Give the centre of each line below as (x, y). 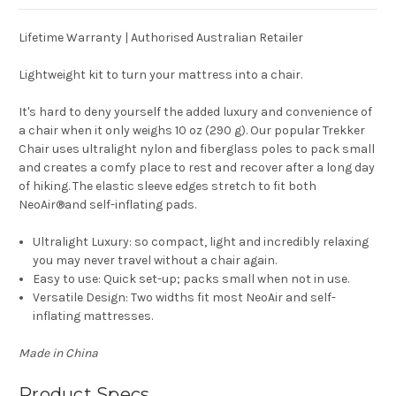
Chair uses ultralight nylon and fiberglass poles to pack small (197, 149)
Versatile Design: (81, 298)
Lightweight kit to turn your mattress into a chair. (160, 75)
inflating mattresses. (93, 316)
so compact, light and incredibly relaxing (251, 242)
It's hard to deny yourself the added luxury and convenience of (195, 112)
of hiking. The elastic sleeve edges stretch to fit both (168, 187)
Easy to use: (67, 279)
